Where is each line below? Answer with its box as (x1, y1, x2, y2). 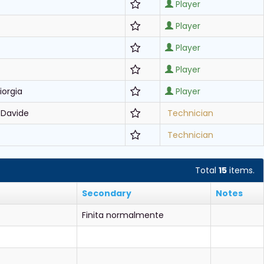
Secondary (82, 187, 131, 199)
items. (227, 164, 255, 176)
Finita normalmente (82, 209, 164, 221)
